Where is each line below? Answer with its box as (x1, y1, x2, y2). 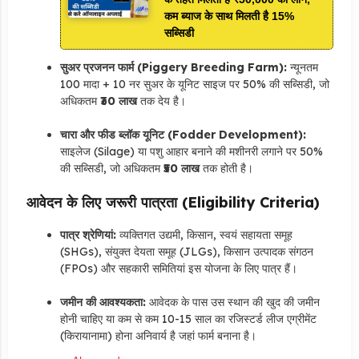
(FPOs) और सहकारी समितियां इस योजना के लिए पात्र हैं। (59, 260, 297, 276)
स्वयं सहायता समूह (216, 227, 292, 242)
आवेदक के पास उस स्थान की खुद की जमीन (145, 294, 320, 309)
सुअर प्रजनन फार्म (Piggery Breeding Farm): (59, 59, 287, 75)
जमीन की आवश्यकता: (59, 294, 146, 309)
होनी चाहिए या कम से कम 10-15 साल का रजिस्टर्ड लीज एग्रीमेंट (59, 311, 317, 326)
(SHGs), (59, 244, 102, 259)
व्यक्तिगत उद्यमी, (115, 227, 184, 242)
